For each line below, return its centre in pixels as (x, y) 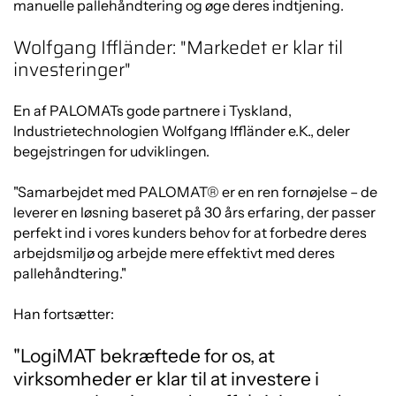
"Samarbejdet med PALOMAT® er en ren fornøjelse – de (195, 191)
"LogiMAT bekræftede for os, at (144, 355)
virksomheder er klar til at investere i (166, 378)
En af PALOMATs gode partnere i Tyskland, (152, 110)
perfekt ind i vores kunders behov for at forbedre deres (190, 232)
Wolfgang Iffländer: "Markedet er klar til (178, 47)
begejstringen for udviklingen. (111, 151)
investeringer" (74, 69)
